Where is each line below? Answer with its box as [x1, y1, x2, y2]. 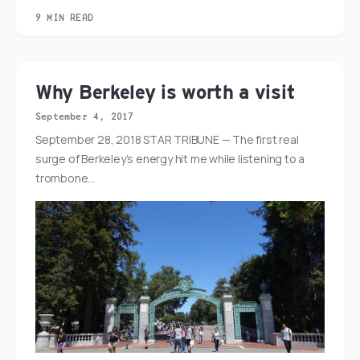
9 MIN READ [35, 11, 93, 23]
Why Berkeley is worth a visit [35, 80, 296, 104]
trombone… [35, 170, 96, 186]
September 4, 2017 [35, 110, 134, 122]
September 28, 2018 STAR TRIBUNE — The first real [35, 131, 299, 147]
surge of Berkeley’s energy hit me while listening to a [35, 150, 305, 166]
